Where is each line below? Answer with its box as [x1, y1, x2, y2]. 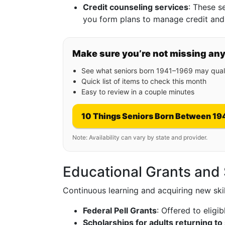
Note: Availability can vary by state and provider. [72, 134, 207, 141]
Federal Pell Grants [83, 205, 157, 215]
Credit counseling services [83, 2, 188, 12]
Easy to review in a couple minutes [81, 87, 194, 96]
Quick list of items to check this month [81, 77, 206, 85]
